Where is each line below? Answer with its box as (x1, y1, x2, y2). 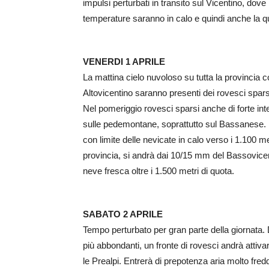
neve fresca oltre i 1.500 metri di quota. (83, 166, 234, 177)
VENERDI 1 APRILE (83, 56, 165, 67)
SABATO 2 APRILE (83, 209, 163, 220)
